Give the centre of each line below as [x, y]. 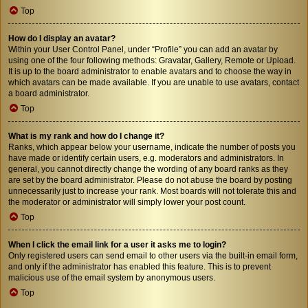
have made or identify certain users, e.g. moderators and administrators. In [146, 158]
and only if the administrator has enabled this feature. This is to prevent [140, 266]
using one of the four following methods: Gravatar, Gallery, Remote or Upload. [152, 60]
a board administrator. [49, 93]
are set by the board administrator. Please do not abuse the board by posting [150, 180]
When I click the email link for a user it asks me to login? [117, 244]
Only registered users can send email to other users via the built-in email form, [153, 255]
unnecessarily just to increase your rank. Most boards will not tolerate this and [152, 191]
